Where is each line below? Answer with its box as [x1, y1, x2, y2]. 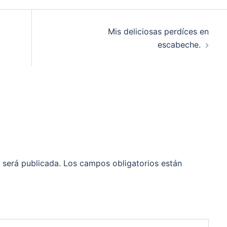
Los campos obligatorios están [63, 158, 182, 168]
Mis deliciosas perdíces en [107, 26, 209, 36]
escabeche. [157, 39, 201, 50]
